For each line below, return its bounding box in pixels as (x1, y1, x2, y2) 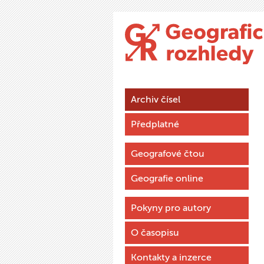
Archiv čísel (131, 94, 180, 105)
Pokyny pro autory (131, 202, 211, 213)
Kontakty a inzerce (131, 252, 212, 263)
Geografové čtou (131, 148, 204, 159)
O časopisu (131, 227, 179, 238)
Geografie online (131, 173, 203, 184)
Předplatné (131, 118, 179, 130)
